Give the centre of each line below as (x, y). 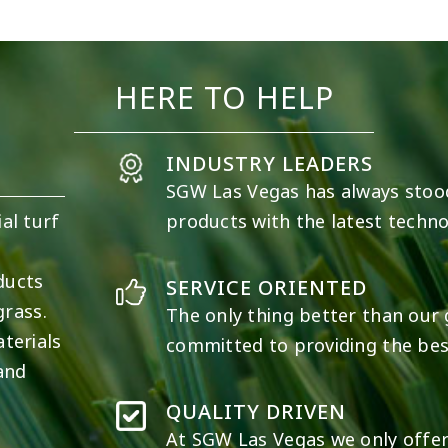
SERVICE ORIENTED (267, 288)
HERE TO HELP (224, 99)
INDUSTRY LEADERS (270, 164)
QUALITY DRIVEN (256, 412)
